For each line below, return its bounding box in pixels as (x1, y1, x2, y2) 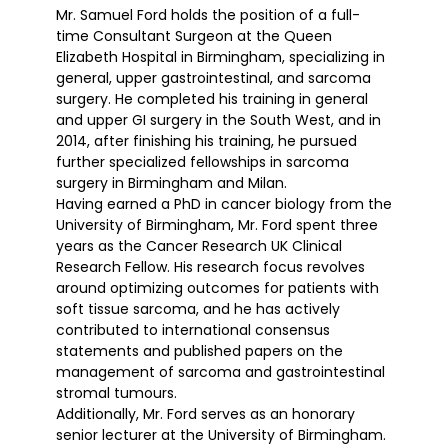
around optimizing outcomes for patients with (56, 277, 379, 298)
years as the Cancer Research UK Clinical (56, 235, 342, 256)
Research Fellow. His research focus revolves (56, 256, 365, 277)
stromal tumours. (56, 382, 177, 403)
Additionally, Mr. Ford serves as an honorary (56, 403, 355, 424)
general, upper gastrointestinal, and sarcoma (56, 67, 371, 88)
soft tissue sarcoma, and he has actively (56, 298, 340, 319)
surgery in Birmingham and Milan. (56, 172, 287, 193)
